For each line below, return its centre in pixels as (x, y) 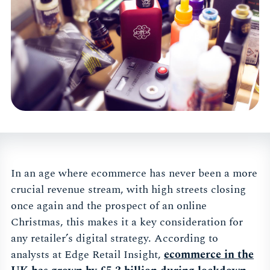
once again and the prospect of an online (109, 206)
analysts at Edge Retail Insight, (87, 255)
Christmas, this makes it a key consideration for (127, 222)
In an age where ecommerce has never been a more (134, 174)
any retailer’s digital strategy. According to (115, 239)
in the (237, 255)
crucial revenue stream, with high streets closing (128, 190)
